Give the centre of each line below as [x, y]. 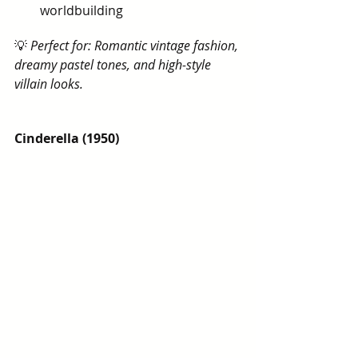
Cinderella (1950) [67, 138]
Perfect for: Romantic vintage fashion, [136, 46]
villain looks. [49, 84]
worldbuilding [82, 10]
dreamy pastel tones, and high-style [114, 65]
